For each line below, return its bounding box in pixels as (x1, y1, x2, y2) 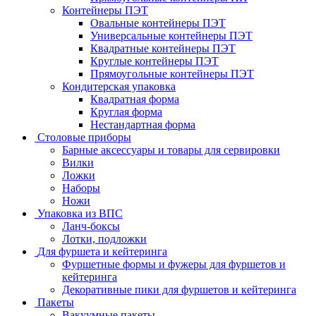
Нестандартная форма (90, 119, 195, 131)
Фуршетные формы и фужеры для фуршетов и (62, 258, 286, 271)
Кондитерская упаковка (62, 80, 176, 93)
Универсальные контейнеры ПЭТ (90, 30, 253, 42)
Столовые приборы (37, 131, 131, 144)
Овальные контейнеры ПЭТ (90, 17, 226, 30)
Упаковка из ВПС (37, 207, 123, 220)
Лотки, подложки (62, 233, 147, 245)
